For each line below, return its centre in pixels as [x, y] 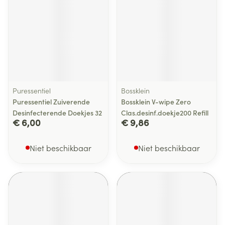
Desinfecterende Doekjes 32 [57, 113]
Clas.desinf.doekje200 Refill [165, 113]
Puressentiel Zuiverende [51, 101]
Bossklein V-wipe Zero [156, 101]
